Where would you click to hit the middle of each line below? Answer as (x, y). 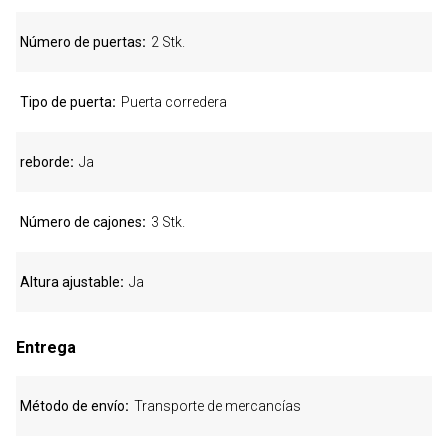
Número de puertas (81, 42)
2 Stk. (168, 42)
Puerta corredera (174, 102)
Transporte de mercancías (217, 406)
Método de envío (72, 406)
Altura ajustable (70, 282)
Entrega (46, 347)
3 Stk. (168, 222)
